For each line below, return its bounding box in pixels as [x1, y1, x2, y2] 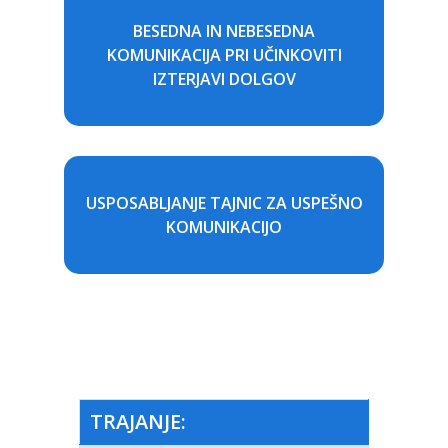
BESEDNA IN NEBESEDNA [133, 19, 315, 42]
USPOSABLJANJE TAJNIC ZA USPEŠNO [85, 191, 363, 214]
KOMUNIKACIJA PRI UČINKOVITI [106, 43, 342, 66]
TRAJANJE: [90, 407, 186, 435]
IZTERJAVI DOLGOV [152, 67, 296, 90]
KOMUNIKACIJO [166, 215, 282, 238]
